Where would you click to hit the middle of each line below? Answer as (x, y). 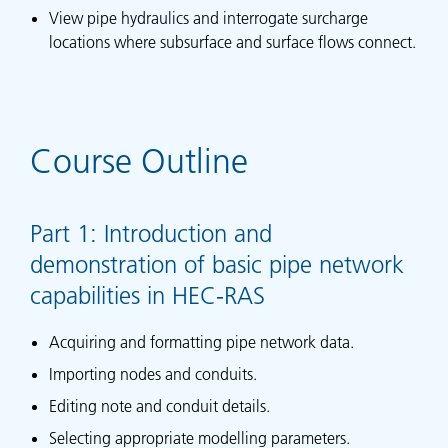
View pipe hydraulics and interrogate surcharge (209, 18)
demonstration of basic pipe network (217, 264)
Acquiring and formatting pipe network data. (202, 342)
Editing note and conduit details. (160, 406)
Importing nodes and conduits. (153, 374)
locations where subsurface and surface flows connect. (233, 42)
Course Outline (139, 162)
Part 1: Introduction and (151, 233)
